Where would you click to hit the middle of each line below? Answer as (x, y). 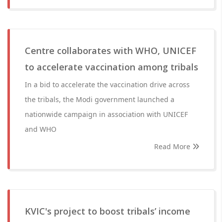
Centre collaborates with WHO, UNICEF (111, 51)
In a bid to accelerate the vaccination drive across (107, 84)
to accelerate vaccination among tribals (111, 67)
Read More (173, 146)
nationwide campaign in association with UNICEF (106, 114)
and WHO (41, 129)
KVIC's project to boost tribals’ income (108, 211)
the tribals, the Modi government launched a (100, 99)
